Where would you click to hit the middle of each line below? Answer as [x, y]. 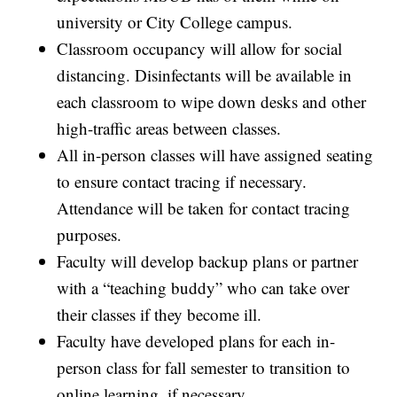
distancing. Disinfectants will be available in [205, 75]
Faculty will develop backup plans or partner [208, 261]
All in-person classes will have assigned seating [215, 155]
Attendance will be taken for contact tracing [204, 208]
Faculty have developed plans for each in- [196, 341]
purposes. [90, 235]
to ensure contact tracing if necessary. [182, 182]
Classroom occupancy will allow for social [200, 49]
